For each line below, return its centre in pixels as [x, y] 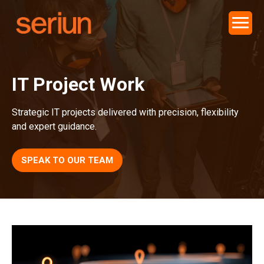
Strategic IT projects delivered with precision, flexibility [125, 112]
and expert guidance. [54, 126]
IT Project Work [78, 84]
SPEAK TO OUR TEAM [67, 160]
